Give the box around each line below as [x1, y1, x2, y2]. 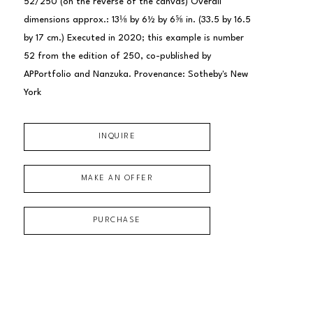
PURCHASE [92, 216, 141, 224]
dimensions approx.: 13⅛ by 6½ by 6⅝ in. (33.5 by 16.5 [23, 15, 251, 24]
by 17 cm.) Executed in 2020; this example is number [23, 33, 244, 43]
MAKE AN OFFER [80, 174, 154, 182]
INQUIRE [98, 132, 136, 140]
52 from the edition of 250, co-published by [23, 51, 211, 61]
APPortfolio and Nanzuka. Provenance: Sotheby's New [23, 69, 248, 79]
